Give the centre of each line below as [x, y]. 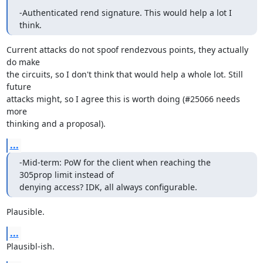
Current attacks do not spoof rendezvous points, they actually [127, 50]
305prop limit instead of [68, 175]
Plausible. [25, 212]
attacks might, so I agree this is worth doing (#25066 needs [123, 99]
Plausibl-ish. [30, 246]
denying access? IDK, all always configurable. [108, 187]
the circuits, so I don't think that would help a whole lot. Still [124, 74]
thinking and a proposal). [56, 124]
